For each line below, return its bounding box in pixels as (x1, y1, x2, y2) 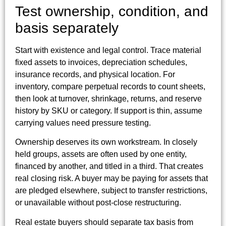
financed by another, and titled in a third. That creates (15, 162, 203, 171)
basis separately (15, 20, 119, 36)
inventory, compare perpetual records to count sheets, (15, 82, 205, 91)
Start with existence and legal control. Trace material (15, 45, 201, 54)
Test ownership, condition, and (15, 3, 208, 19)
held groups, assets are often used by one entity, (15, 150, 187, 159)
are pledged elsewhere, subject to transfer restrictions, (15, 186, 207, 195)
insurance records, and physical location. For (15, 70, 175, 79)
